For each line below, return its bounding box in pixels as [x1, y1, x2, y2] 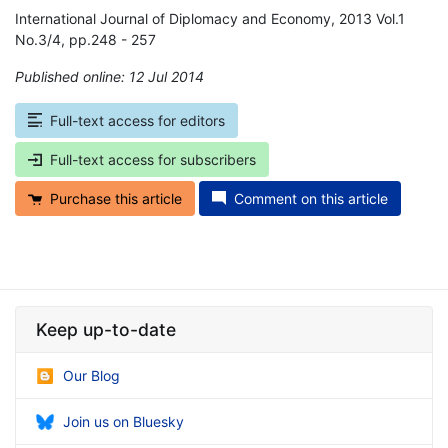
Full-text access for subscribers [50, 150, 256, 168]
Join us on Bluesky [63, 412, 184, 430]
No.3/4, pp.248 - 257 [15, 30, 156, 48]
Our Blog [63, 366, 120, 384]
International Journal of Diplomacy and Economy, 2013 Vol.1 [15, 9, 405, 27]
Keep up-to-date [36, 318, 176, 340]
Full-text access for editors [50, 111, 225, 129]
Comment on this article [234, 189, 388, 207]
